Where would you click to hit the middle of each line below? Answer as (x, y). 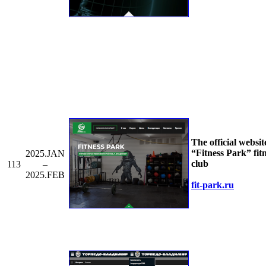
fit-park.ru (213, 185)
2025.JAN (45, 153)
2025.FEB (45, 175)
